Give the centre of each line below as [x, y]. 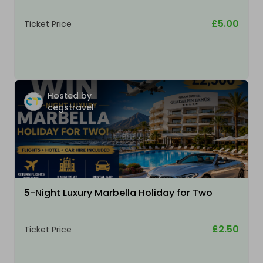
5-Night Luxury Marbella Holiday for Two [118, 193]
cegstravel [71, 107]
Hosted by [70, 95]
